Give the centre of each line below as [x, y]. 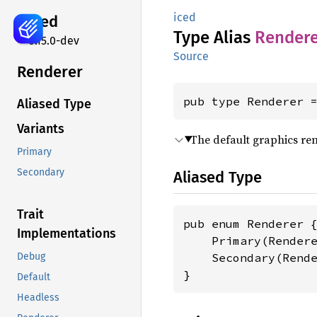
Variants [41, 129]
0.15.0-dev [54, 40]
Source [191, 56]
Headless [38, 298]
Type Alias [214, 38]
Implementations [67, 234]
